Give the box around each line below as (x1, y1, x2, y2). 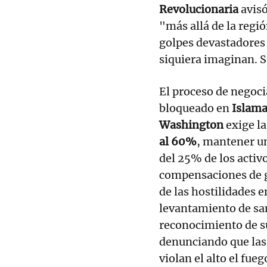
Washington (159, 117, 223, 132)
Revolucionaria (159, 2, 238, 16)
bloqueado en (159, 101, 232, 115)
